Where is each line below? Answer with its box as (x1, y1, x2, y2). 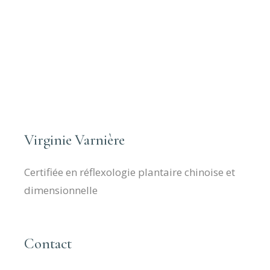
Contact (24, 234, 72, 253)
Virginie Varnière (24, 131, 125, 149)
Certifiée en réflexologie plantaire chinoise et (24, 165, 236, 179)
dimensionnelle (24, 183, 98, 197)
